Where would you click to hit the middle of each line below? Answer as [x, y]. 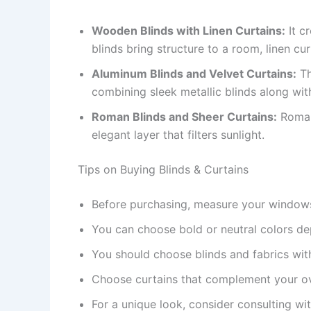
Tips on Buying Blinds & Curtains [163, 169]
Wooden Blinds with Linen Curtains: [188, 30]
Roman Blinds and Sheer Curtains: [184, 116]
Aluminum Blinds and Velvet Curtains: [194, 73]
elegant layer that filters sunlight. [178, 134]
